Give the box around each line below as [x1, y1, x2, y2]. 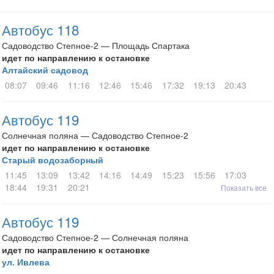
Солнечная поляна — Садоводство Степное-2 [2, 129, 188, 141]
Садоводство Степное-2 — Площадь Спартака [2, 39, 190, 51]
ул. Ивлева [2, 256, 50, 268]
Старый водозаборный [2, 154, 103, 166]
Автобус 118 [2, 20, 79, 39]
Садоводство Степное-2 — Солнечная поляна [2, 231, 188, 243]
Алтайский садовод [2, 64, 88, 76]
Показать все [221, 182, 267, 193]
